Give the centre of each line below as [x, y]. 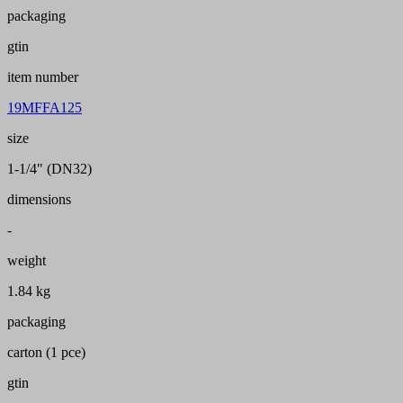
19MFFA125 [45, 108]
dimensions [39, 200]
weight [27, 261]
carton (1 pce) [46, 353]
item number [43, 77]
